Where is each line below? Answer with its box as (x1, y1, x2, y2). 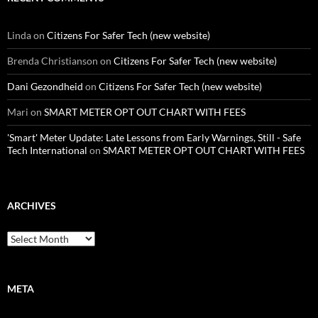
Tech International (7, 144, 87, 156)
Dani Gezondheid (7, 80, 83, 92)
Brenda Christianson (7, 55, 98, 67)
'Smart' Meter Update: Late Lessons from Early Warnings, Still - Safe (7, 131, 301, 143)
